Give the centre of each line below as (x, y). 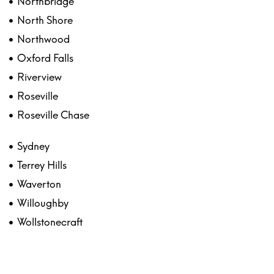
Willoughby (43, 203)
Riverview (39, 77)
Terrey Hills (42, 165)
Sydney (33, 146)
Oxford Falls (45, 58)
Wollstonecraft (50, 222)
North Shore (45, 20)
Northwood (43, 39)
